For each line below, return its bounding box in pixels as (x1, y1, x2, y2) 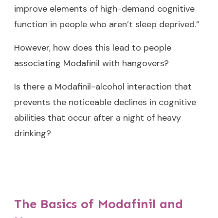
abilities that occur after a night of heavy (14, 111, 181, 124)
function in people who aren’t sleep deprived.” (14, 18, 200, 30)
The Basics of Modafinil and (14, 196, 183, 212)
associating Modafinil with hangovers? (14, 57, 169, 69)
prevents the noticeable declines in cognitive (14, 96, 196, 108)
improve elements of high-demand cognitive (14, 2, 195, 15)
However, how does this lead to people (14, 41, 171, 54)
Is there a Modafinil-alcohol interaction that (14, 80, 192, 92)
